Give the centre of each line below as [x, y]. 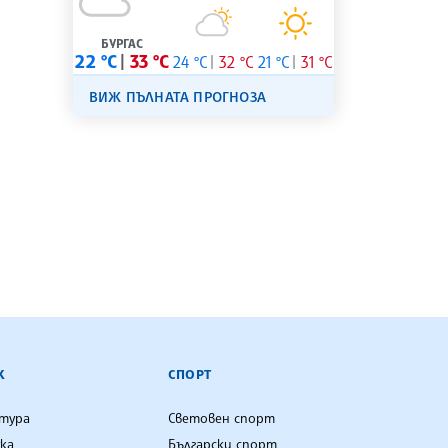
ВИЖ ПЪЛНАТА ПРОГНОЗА [177, 97]
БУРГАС [122, 44]
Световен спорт [221, 417]
